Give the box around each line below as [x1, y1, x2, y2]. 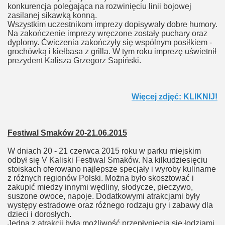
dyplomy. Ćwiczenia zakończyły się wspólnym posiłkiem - [8, 38, 212, 47]
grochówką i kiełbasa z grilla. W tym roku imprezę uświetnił [8, 47, 216, 56]
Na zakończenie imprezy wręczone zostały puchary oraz [8, 29, 207, 38]
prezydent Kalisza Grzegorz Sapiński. [8, 56, 141, 65]
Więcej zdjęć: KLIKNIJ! [132, 92, 217, 101]
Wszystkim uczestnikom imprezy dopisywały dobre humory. [8, 20, 217, 29]
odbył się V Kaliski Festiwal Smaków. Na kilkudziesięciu [8, 156, 207, 164]
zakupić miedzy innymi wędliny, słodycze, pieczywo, [8, 183, 193, 191]
